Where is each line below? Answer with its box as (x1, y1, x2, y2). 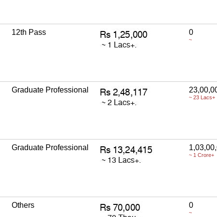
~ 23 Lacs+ (189, 94, 215, 100)
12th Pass (12, 28, 46, 36)
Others (12, 201, 34, 209)
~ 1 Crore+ (189, 152, 214, 158)
